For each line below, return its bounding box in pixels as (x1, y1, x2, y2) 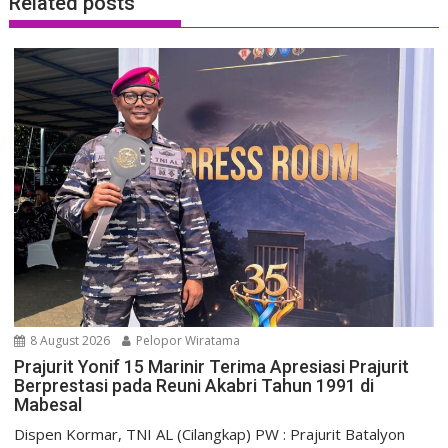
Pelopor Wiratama (133, 331, 241, 349)
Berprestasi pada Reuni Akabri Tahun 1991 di (14, 374, 375, 396)
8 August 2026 (27, 331, 111, 349)
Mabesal (14, 393, 83, 415)
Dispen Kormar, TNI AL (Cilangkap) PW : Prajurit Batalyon (14, 423, 406, 444)
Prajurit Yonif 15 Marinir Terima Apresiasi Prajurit (14, 355, 410, 377)
